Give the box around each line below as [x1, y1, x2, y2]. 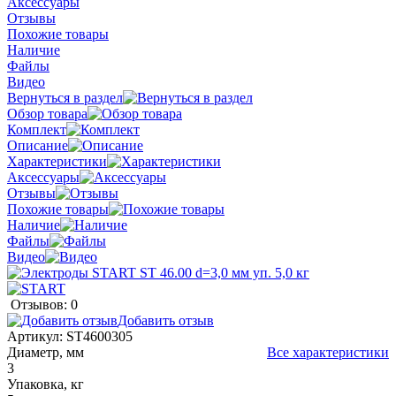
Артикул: [7, 328, 66, 344]
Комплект [7, 121, 66, 137]
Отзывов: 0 [11, 296, 78, 312]
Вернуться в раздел [7, 89, 123, 105]
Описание [7, 137, 68, 153]
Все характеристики [267, 344, 389, 360]
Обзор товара [7, 105, 88, 121]
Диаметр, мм [7, 344, 84, 360]
